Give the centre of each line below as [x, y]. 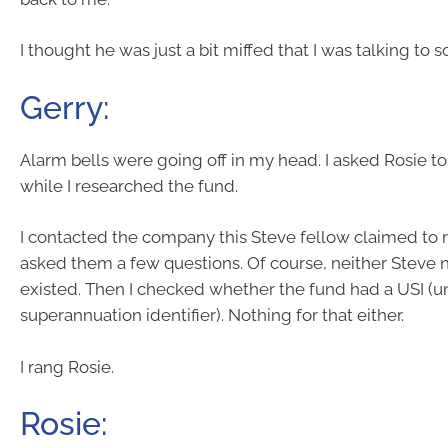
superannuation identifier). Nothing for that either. [212, 315]
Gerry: [64, 107]
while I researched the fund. [129, 185]
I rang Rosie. [67, 366]
